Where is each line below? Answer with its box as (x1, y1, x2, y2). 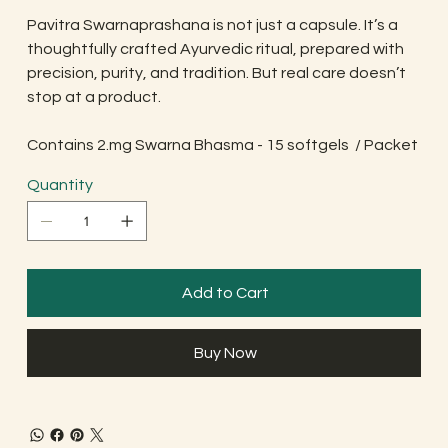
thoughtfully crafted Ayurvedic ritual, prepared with (26, 41, 404, 58)
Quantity (26, 177, 93, 194)
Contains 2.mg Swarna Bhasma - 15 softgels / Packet (26, 137, 418, 154)
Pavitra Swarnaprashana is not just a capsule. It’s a (26, 17, 398, 34)
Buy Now (193, 345, 257, 362)
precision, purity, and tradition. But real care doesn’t (26, 65, 406, 82)
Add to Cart (181, 285, 269, 302)
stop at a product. (26, 89, 161, 106)
